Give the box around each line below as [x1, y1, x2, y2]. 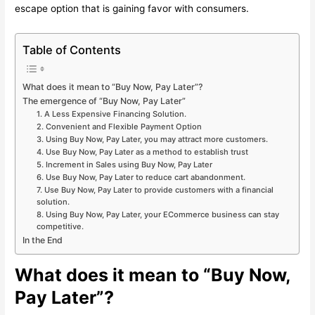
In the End [22, 234, 63, 245]
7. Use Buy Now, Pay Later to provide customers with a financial [36, 184, 274, 195]
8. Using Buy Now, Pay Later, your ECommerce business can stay [36, 209, 279, 219]
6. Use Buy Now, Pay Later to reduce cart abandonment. [36, 172, 245, 182]
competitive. [36, 221, 84, 231]
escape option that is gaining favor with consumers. [15, 2, 250, 14]
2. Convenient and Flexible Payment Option [36, 121, 202, 131]
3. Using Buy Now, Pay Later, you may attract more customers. [36, 134, 268, 144]
